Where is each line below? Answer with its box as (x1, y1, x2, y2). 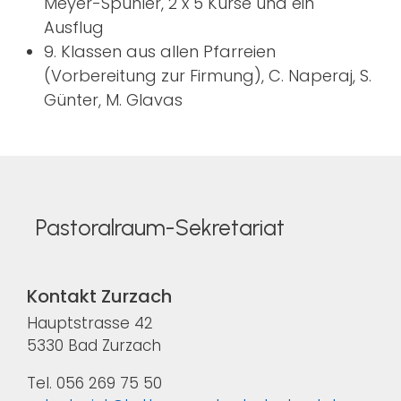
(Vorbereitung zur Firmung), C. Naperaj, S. (43, 64, 371, 88)
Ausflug (43, 16, 104, 39)
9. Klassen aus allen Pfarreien (43, 40, 276, 64)
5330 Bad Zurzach (27, 335, 161, 356)
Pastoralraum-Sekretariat (36, 214, 285, 241)
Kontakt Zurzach (27, 284, 172, 309)
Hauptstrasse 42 (27, 312, 153, 334)
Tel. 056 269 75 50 (27, 372, 162, 394)
